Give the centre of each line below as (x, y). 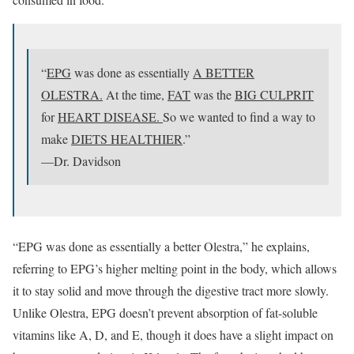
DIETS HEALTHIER (127, 138)
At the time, (135, 94)
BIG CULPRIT (274, 94)
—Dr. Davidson (81, 160)
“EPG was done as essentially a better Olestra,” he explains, (161, 246)
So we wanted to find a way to (239, 116)
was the (213, 94)
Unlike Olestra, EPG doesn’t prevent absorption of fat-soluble (165, 312)
